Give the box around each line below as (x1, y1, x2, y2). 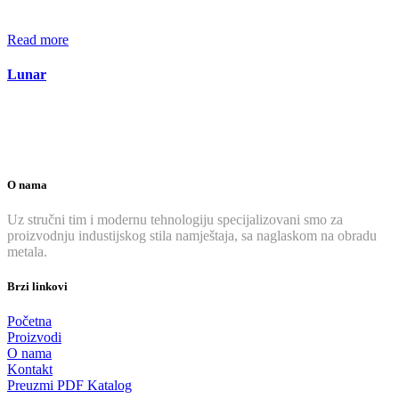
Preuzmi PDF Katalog (7, 378, 132, 394)
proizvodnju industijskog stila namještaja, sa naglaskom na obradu (7, 228, 377, 243)
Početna (7, 313, 52, 330)
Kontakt (7, 362, 53, 378)
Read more (7, 32, 69, 48)
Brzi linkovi (7, 280, 68, 294)
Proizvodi (7, 330, 61, 346)
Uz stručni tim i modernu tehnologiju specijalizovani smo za (7, 212, 343, 227)
